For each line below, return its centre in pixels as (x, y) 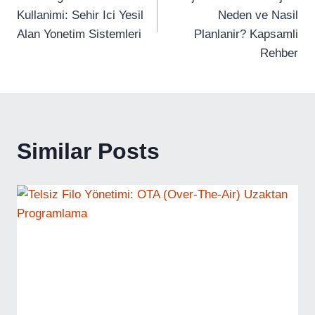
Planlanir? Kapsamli (246, 34)
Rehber (279, 53)
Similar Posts (88, 151)
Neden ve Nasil (258, 15)
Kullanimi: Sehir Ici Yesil (80, 15)
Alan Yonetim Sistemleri (79, 34)
